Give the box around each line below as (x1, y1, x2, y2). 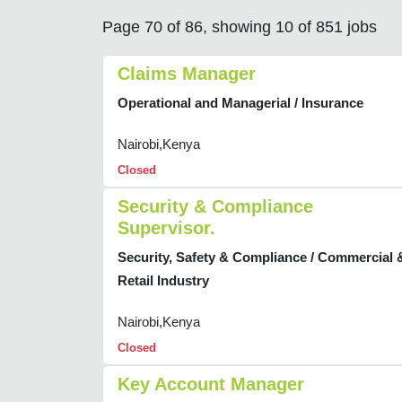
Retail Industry (118, 273, 209, 289)
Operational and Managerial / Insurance (118, 95, 363, 111)
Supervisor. (118, 218, 215, 239)
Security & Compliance (118, 197, 313, 217)
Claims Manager (118, 64, 256, 84)
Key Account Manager (118, 374, 304, 395)
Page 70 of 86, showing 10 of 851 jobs (102, 18, 377, 37)
